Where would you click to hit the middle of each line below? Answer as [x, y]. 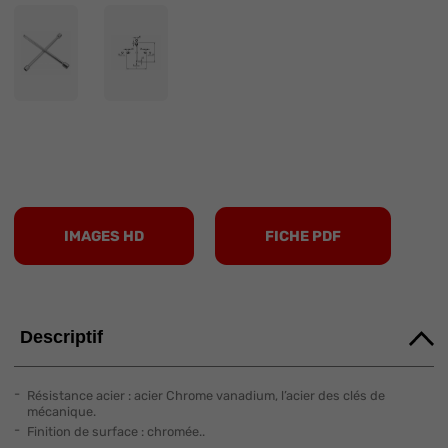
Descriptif [61, 337]
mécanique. [61, 411]
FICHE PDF [303, 236]
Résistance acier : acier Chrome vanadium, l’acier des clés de [205, 395]
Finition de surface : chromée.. [115, 431]
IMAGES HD [103, 236]
